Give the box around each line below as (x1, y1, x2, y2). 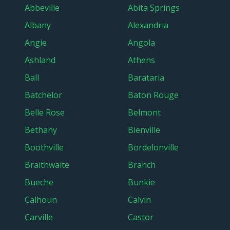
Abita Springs (128, 2, 180, 13)
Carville (25, 212, 53, 223)
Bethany (25, 124, 57, 136)
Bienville (128, 124, 160, 136)
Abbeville (25, 2, 60, 13)
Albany (25, 20, 51, 31)
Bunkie (128, 177, 155, 188)
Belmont (128, 107, 161, 118)
